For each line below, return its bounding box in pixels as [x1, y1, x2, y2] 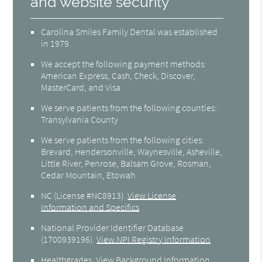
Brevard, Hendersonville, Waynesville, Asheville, [41, 145, 223, 157]
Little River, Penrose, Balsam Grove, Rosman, [41, 157, 212, 169]
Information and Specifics [41, 201, 140, 213]
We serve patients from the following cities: [41, 133, 205, 146]
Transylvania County [41, 113, 119, 125]
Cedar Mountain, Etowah [41, 168, 136, 181]
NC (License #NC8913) [41, 189, 124, 201]
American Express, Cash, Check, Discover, [41, 69, 196, 81]
